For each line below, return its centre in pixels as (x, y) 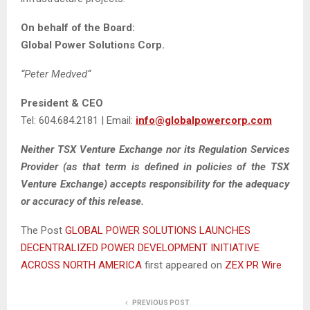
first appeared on (185, 265)
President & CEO (62, 103)
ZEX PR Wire (253, 265)
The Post (43, 230)
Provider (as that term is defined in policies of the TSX (155, 166)
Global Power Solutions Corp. (93, 45)
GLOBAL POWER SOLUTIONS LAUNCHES (158, 230)
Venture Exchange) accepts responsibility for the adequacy (155, 184)
